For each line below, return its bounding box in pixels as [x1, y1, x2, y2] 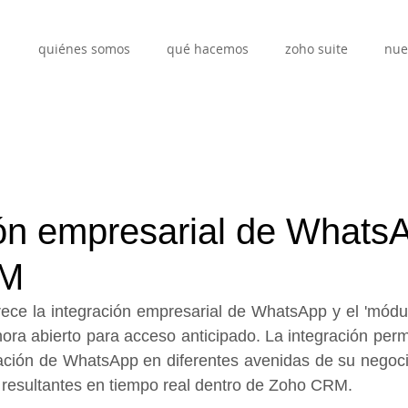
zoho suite [285, 40, 348, 57]
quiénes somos [38, 40, 130, 57]
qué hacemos [167, 40, 249, 57]
